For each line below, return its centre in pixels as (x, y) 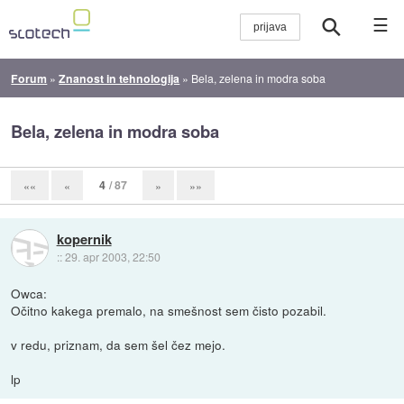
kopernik (84, 239)
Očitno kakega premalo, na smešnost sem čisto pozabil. (169, 310)
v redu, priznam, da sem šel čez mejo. (119, 344)
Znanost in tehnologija (119, 78)
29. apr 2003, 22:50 (112, 256)
